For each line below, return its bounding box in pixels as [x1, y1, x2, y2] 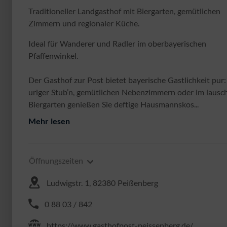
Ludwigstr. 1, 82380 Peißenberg [47, 178, 158, 187]
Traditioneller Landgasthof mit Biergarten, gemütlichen [28, 6, 220, 16]
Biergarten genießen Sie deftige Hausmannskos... [28, 99, 199, 109]
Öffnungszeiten [29, 156, 83, 165]
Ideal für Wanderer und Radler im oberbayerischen [28, 39, 206, 48]
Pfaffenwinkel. [28, 51, 78, 60]
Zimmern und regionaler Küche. [28, 18, 139, 28]
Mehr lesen [28, 116, 70, 126]
